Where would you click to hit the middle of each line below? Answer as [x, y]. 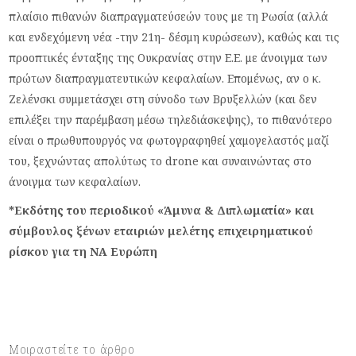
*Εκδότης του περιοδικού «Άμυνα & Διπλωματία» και [162, 210]
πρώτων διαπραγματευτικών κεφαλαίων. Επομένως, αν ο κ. [165, 78]
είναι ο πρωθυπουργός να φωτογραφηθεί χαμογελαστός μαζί [169, 140]
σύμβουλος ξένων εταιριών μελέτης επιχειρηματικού [161, 230]
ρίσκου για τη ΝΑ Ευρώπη [83, 251]
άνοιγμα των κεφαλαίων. [75, 181]
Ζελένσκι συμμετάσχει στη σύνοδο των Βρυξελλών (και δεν [163, 99]
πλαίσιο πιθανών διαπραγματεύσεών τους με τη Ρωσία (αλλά [169, 16]
